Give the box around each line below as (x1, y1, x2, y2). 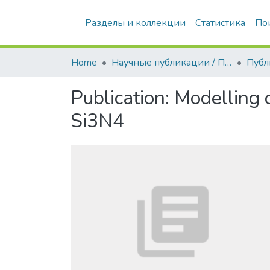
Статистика (195, 16, 245, 30)
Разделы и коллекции (85, 16, 186, 30)
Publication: (71, 85, 174, 111)
